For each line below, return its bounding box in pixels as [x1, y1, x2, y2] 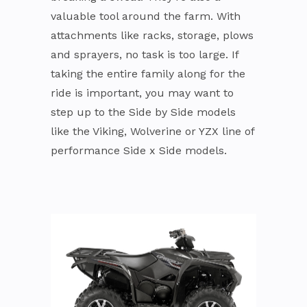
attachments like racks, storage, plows [51, 28, 254, 42]
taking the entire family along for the [51, 66, 245, 80]
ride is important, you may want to [51, 86, 234, 99]
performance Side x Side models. [51, 143, 227, 157]
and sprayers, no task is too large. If [51, 47, 238, 61]
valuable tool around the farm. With [51, 9, 241, 23]
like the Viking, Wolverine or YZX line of [51, 124, 254, 138]
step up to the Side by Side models [51, 105, 236, 119]
